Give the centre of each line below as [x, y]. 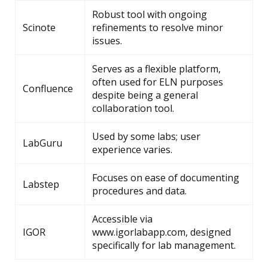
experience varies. [132, 150]
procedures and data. [139, 191]
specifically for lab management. [164, 246]
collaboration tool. [133, 109]
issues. [107, 41]
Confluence [48, 89]
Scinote [39, 28]
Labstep [41, 185]
